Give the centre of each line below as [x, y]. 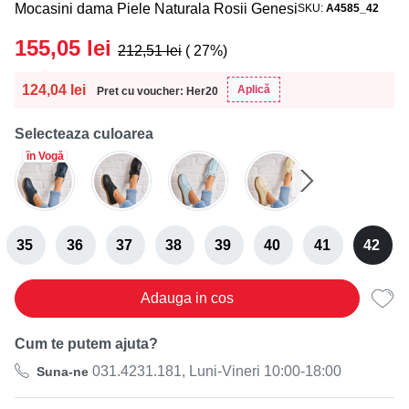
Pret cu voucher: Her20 [157, 91]
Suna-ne [63, 371]
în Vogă [45, 156]
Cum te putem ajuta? [86, 344]
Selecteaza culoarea [84, 134]
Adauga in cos [187, 298]
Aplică [254, 89]
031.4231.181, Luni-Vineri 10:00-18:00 [215, 371]
